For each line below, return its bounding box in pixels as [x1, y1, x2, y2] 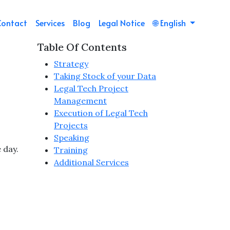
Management [54, 95, 107, 106]
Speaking [54, 132, 89, 143]
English [160, 17, 186, 28]
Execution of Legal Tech [54, 108, 148, 118]
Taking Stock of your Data [54, 71, 156, 81]
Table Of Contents [37, 41, 127, 53]
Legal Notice [99, 17, 145, 28]
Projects [54, 120, 88, 130]
